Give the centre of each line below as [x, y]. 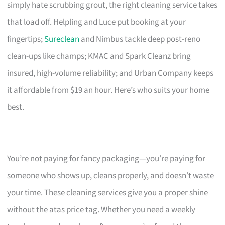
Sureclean [62, 39]
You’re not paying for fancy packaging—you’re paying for [106, 158]
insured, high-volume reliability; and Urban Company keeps [110, 73]
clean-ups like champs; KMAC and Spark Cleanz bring [99, 56]
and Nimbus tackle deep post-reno [140, 39]
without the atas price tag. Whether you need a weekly [101, 210]
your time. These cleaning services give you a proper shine [108, 193]
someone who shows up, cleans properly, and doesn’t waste [111, 176]
